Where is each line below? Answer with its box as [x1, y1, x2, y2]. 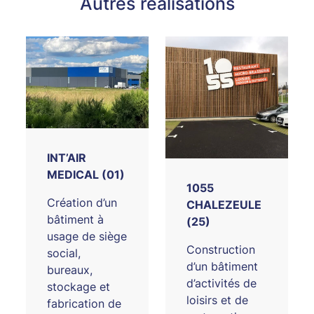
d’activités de [186, 276, 257, 291]
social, [47, 245, 81, 260]
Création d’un [47, 195, 118, 210]
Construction [186, 243, 255, 257]
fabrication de [47, 296, 122, 310]
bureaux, [47, 262, 93, 277]
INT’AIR [47, 150, 87, 165]
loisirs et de [186, 293, 248, 308]
